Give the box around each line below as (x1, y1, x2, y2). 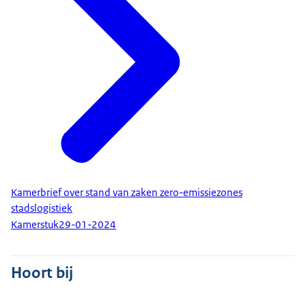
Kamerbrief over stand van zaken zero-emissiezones (11, 185, 242, 199)
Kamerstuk (11, 218, 59, 232)
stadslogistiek (11, 201, 72, 215)
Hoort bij (11, 262, 73, 283)
